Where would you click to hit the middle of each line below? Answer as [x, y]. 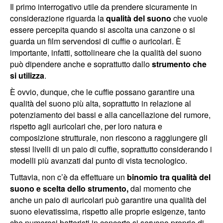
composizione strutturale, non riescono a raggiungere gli [109, 137]
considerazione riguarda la [57, 18]
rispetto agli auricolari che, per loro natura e [86, 126]
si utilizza [27, 75]
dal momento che [160, 188]
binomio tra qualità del [168, 177]
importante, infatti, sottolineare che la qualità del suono [106, 52]
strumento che [179, 64]
